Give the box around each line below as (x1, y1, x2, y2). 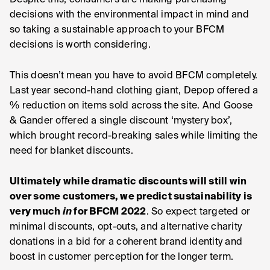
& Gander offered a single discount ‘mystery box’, (10, 116, 233, 126)
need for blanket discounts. (10, 146, 133, 156)
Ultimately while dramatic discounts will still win (10, 177, 247, 187)
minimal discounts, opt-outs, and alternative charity (10, 222, 242, 232)
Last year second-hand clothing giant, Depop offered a (10, 86, 259, 96)
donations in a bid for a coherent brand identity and (10, 237, 242, 247)
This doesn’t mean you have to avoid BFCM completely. (10, 71, 257, 81)
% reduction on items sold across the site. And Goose (10, 101, 253, 111)
